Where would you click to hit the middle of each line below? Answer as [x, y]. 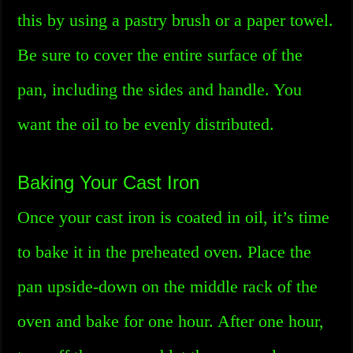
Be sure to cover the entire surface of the [160, 55]
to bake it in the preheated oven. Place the [165, 252]
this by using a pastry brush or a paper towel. [176, 20]
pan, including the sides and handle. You [160, 89]
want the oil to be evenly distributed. [146, 124]
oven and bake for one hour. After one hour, [171, 321]
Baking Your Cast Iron [109, 182]
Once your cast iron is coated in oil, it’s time [174, 217]
